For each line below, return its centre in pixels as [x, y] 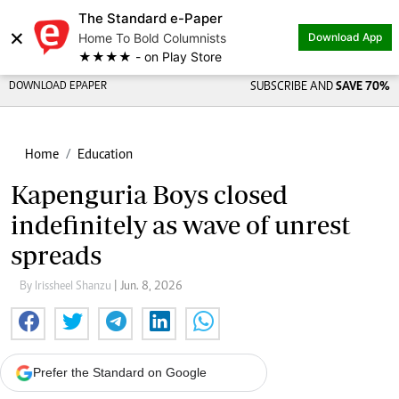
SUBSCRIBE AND [293, 87]
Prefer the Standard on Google [120, 372]
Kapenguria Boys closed [149, 195]
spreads [56, 255]
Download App [345, 37]
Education [105, 155]
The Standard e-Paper [151, 18]
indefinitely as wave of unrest [181, 225]
